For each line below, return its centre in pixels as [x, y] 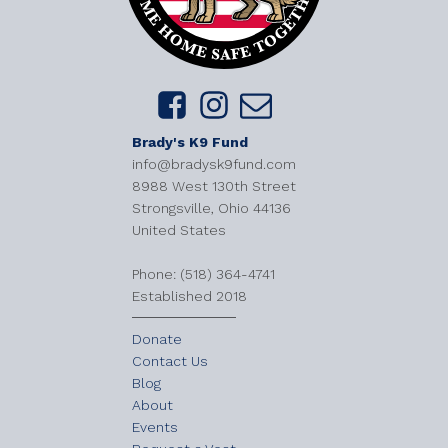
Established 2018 [189, 296]
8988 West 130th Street [214, 186]
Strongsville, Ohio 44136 [211, 208]
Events [155, 427]
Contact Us [170, 361]
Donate [157, 339]
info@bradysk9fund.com [214, 164]
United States [179, 230]
